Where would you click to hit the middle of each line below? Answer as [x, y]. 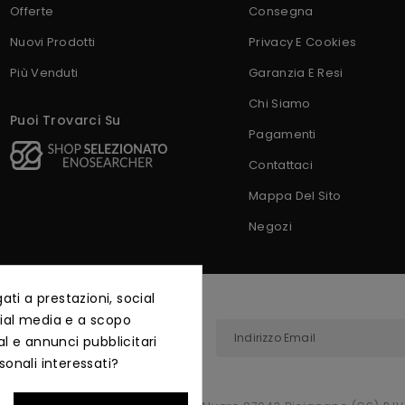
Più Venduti [44, 72]
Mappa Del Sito [295, 195]
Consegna [281, 11]
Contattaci [281, 165]
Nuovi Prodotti [53, 42]
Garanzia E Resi [296, 72]
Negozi [270, 226]
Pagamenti [283, 134]
